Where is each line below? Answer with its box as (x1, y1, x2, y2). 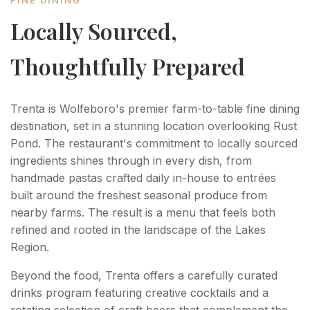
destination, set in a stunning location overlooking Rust (10, 118, 297, 133)
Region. (10, 239, 49, 254)
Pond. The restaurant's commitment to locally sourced (10, 136, 298, 150)
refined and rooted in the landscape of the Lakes (10, 222, 266, 237)
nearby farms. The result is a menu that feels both (10, 205, 275, 219)
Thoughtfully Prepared (10, 51, 245, 81)
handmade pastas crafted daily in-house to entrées (10, 170, 276, 185)
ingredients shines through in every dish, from (10, 153, 252, 167)
